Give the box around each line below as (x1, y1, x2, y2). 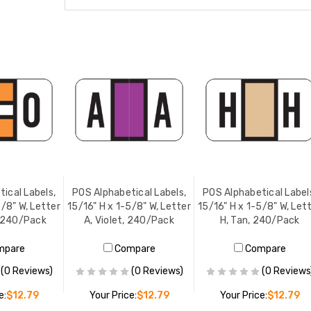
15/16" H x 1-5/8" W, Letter (67, 201, 191, 213)
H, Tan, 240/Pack (219, 215, 300, 227)
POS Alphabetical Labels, (72, 187, 186, 199)
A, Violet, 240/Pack (84, 215, 174, 227)
